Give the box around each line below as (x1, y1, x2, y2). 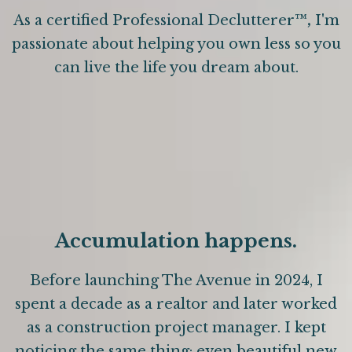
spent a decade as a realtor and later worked (15, 295, 337, 313)
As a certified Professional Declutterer (13, 12, 295, 30)
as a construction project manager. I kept (26, 319, 326, 337)
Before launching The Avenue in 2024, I (29, 272, 323, 290)
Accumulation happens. (55, 229, 297, 253)
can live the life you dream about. (53, 59, 299, 77)
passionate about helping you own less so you (11, 35, 341, 53)
